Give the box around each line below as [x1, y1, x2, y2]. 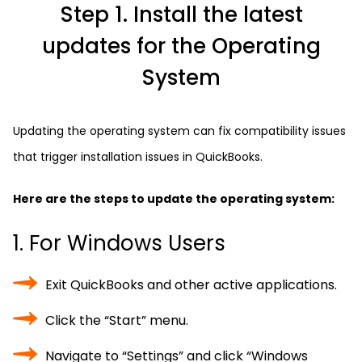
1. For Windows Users [13, 229, 225, 258]
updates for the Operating [41, 32, 321, 61]
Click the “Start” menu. [45, 311, 188, 330]
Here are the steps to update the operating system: [13, 191, 335, 207]
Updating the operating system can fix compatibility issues [13, 123, 346, 139]
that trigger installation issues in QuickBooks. [13, 149, 263, 165]
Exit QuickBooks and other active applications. [45, 276, 337, 294]
